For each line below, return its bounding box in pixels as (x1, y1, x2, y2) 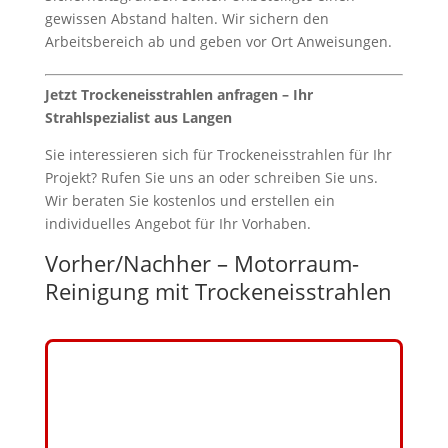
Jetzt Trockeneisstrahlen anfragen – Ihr (44, 85, 313, 104)
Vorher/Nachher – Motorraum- (44, 248, 359, 278)
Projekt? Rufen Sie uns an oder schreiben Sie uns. (44, 168, 378, 187)
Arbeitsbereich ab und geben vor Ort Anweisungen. (44, 32, 392, 51)
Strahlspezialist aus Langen (44, 108, 232, 127)
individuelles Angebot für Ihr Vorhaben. (44, 214, 311, 233)
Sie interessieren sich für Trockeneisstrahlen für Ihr (44, 145, 392, 164)
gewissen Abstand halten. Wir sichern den (44, 9, 329, 28)
